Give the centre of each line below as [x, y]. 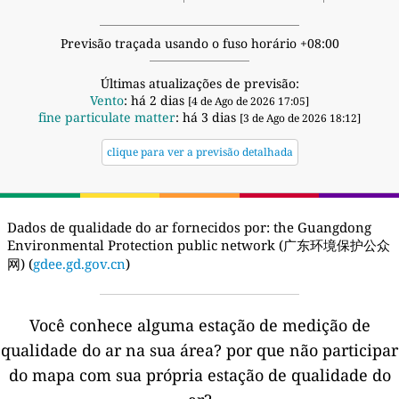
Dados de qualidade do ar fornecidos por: [138, 227]
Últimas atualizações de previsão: [199, 83]
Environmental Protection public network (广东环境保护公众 [199, 244]
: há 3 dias [208, 117]
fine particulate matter [107, 117]
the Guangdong [321, 227]
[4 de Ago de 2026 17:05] [248, 101]
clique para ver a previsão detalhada [199, 151]
